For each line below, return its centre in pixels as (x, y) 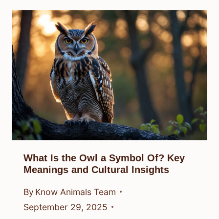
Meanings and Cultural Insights (96, 170)
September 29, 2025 (66, 207)
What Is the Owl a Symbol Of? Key (104, 158)
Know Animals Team (76, 192)
